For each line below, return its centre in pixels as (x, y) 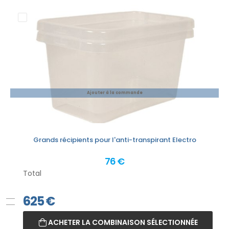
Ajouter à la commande (114, 93)
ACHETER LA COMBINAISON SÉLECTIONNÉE (122, 223)
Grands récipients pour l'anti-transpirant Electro (114, 140)
